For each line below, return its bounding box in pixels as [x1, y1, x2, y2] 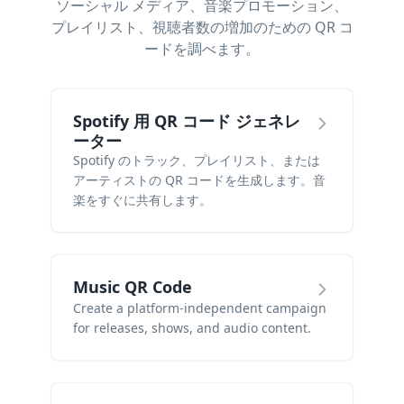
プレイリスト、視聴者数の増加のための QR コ [50, 17, 353, 37]
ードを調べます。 [144, 39, 260, 59]
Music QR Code [73, 276, 192, 298]
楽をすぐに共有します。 [73, 191, 212, 208]
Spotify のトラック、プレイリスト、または [73, 151, 320, 169]
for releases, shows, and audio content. [73, 319, 311, 336]
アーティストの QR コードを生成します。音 [73, 171, 326, 188]
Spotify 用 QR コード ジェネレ [73, 110, 300, 132]
